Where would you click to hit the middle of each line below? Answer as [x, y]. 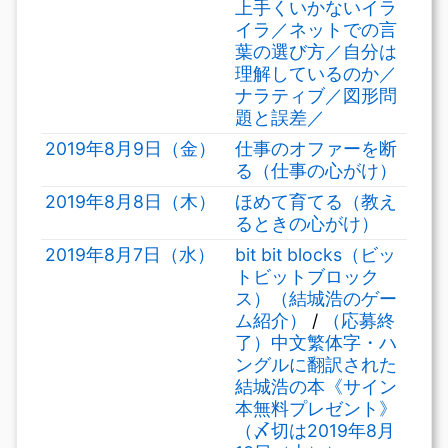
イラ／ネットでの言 [316, 29]
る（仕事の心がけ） [316, 170]
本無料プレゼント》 [316, 408]
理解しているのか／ [316, 73]
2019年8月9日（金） [130, 148]
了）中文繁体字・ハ [316, 342]
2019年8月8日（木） [130, 201]
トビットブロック [307, 276]
